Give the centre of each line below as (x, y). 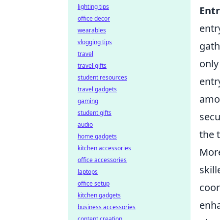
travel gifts (92, 66)
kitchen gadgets (99, 195)
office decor (94, 18)
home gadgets (97, 136)
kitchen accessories (104, 148)
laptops (88, 172)
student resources (102, 77)
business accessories (107, 207)
